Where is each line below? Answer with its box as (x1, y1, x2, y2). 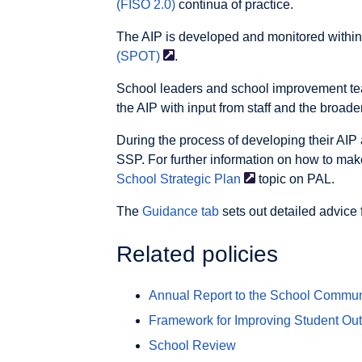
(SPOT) (116, 48, 160, 63)
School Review (149, 339, 236, 353)
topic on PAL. (255, 171, 335, 186)
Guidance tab (142, 204, 219, 218)
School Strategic (116, 171, 211, 186)
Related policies (116, 241, 278, 267)
